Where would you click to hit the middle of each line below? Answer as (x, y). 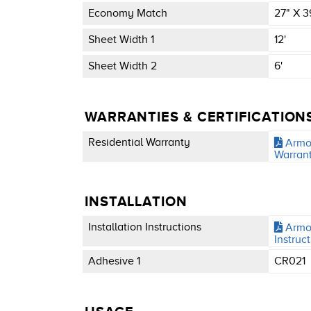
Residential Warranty (139, 143)
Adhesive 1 (114, 261)
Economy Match (127, 13)
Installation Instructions (144, 227)
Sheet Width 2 (122, 66)
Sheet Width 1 (121, 39)
